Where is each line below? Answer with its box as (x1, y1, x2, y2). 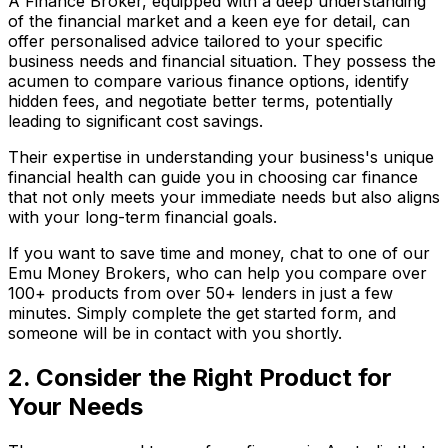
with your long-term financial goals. (8, 207, 277, 228)
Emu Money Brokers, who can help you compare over (8, 263, 427, 284)
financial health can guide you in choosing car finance (8, 167, 418, 188)
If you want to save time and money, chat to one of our (8, 243, 430, 264)
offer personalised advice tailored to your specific (8, 31, 383, 52)
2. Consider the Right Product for (8, 363, 392, 393)
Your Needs (8, 392, 143, 422)
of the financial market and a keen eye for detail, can (8, 11, 410, 32)
